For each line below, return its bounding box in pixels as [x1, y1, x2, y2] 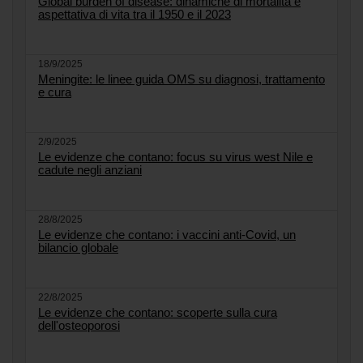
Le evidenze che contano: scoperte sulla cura [38, 305, 277, 319]
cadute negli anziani [38, 162, 142, 177]
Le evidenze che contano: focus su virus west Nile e [38, 149, 313, 164]
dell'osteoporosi [38, 318, 120, 332]
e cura [38, 84, 71, 99]
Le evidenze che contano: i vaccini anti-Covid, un [38, 227, 296, 241]
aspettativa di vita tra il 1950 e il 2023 [38, 6, 231, 21]
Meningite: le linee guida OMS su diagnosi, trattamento [38, 71, 325, 86]
